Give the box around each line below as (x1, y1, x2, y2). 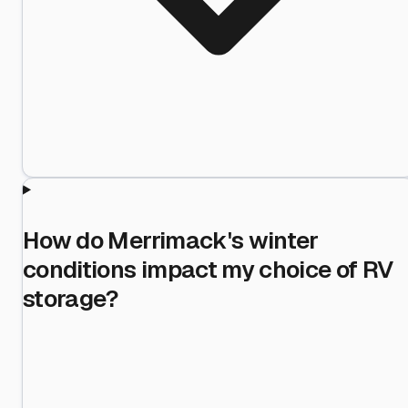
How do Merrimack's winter (23, 224, 319, 256)
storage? (23, 282, 119, 314)
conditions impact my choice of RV (23, 253, 393, 285)
